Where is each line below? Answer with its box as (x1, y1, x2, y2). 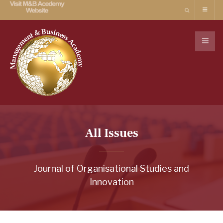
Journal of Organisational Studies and (34, 163, 189, 174)
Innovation (89, 177, 134, 187)
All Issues (85, 125, 138, 141)
